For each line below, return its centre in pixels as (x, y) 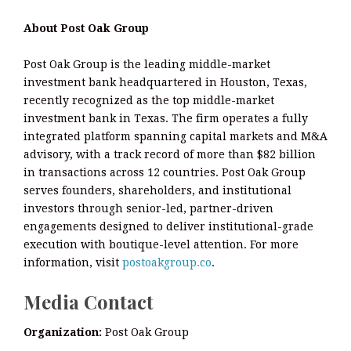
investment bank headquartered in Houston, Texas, (165, 83)
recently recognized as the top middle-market (149, 101)
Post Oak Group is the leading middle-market (147, 65)
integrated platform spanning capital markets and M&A (175, 137)
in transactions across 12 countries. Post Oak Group (165, 173)
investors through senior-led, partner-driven (148, 209)
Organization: (63, 332)
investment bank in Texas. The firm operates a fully (166, 119)
